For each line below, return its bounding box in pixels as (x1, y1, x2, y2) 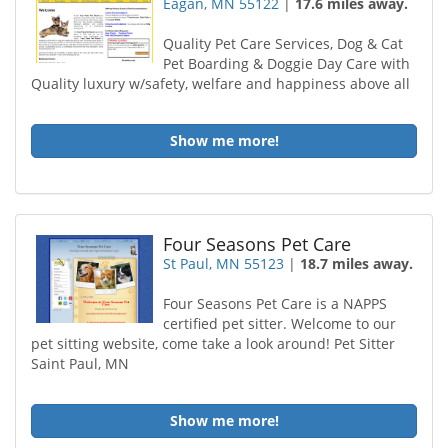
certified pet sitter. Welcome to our (163, 314, 397, 333)
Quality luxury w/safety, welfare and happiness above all (31, 74, 410, 93)
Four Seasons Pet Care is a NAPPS (163, 294, 388, 313)
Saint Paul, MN (31, 354, 129, 373)
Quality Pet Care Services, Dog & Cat (163, 34, 404, 53)
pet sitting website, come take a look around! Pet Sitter (31, 334, 395, 353)
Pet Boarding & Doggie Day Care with (163, 54, 411, 73)
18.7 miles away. (300, 254, 414, 273)
